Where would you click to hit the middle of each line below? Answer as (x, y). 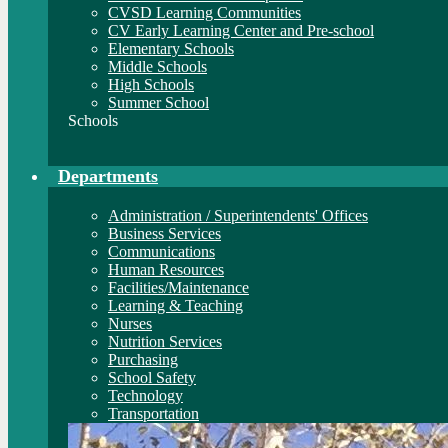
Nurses (130, 323)
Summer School (158, 102)
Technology (145, 395)
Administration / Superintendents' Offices (238, 215)
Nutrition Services (165, 341)
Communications (161, 251)
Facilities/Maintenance (178, 287)
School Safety (152, 377)
